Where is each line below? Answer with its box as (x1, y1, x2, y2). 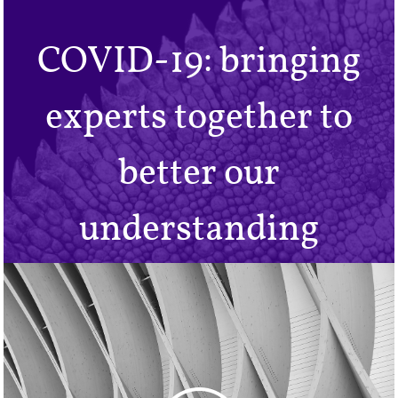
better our (118, 147, 280, 195)
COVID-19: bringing (37, 36, 361, 84)
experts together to (45, 92, 353, 139)
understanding (79, 203, 319, 251)
